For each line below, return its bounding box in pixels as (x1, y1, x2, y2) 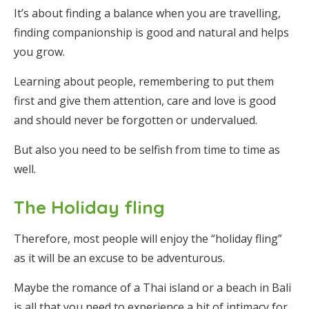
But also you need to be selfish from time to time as (14, 142, 280, 157)
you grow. (14, 44, 65, 59)
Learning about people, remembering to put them (14, 74, 274, 89)
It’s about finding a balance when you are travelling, (14, 6, 281, 21)
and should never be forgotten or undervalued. (14, 112, 257, 128)
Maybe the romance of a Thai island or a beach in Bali (14, 280, 291, 295)
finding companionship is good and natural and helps (14, 25, 289, 40)
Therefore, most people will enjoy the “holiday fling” (14, 231, 282, 246)
